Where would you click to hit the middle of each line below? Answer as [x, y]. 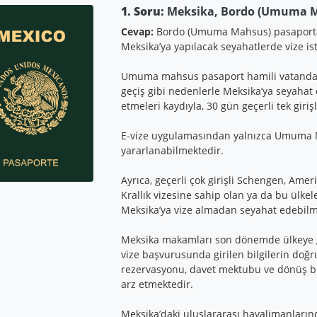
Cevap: [137, 31]
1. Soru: [142, 11]
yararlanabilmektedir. [172, 150]
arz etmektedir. [157, 284]
